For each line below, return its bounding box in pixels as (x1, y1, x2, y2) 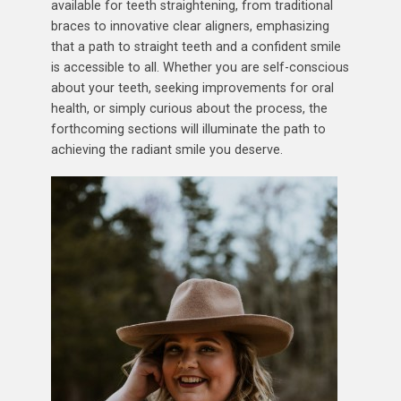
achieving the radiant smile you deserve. (50, 141, 283, 157)
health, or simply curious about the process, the (50, 100, 328, 115)
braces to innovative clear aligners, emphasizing (50, 18, 329, 33)
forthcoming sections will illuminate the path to (50, 121, 326, 136)
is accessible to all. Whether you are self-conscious (50, 59, 349, 74)
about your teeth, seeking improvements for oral (50, 80, 334, 95)
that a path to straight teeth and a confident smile (50, 38, 341, 54)
